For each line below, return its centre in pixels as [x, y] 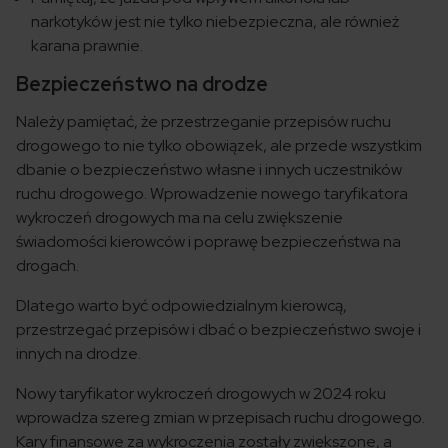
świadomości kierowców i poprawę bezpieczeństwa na [208, 242]
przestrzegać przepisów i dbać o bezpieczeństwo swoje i [218, 330]
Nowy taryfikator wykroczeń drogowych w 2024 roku [201, 394]
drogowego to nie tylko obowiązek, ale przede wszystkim [219, 146]
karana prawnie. [87, 46]
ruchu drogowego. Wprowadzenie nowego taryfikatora [212, 194]
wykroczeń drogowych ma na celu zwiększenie [179, 218]
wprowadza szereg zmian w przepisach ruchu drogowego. [220, 418]
